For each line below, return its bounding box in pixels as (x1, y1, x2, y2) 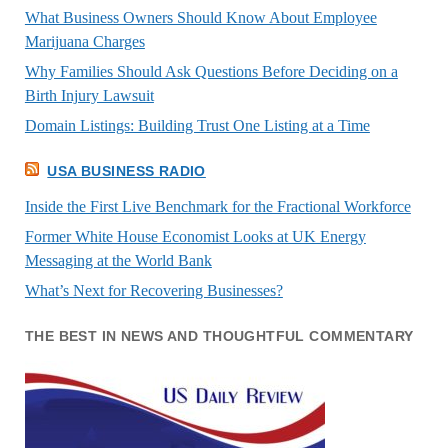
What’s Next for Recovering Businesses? (24, 282, 283, 300)
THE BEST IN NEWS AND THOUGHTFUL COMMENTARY (24, 328, 414, 345)
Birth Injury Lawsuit (24, 86, 154, 104)
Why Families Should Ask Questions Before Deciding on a (24, 62, 398, 80)
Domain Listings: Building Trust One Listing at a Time (24, 116, 370, 134)
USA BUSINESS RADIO (47, 162, 206, 179)
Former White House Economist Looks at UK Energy (24, 228, 366, 246)
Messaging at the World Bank (24, 252, 212, 270)
